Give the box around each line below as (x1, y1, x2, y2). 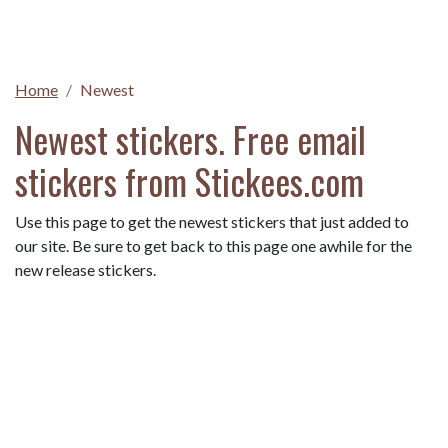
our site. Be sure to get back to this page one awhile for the (15, 236, 412, 255)
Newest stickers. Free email (15, 113, 366, 165)
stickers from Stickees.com (15, 155, 364, 207)
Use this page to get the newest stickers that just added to (15, 212, 409, 231)
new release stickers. (15, 260, 156, 279)
